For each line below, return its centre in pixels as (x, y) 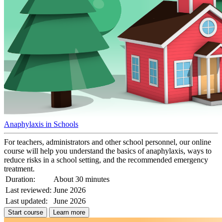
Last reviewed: (28, 190)
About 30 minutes (82, 179)
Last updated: (27, 201)
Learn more (69, 212)
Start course (26, 212)
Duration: (20, 179)
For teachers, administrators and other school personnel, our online (108, 142)
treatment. (19, 168)
